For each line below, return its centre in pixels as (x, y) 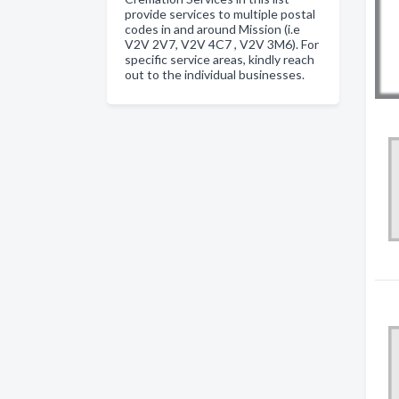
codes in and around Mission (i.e (212, 29)
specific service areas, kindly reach (220, 59)
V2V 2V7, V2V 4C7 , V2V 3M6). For (222, 44)
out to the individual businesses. (215, 74)
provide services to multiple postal (220, 14)
